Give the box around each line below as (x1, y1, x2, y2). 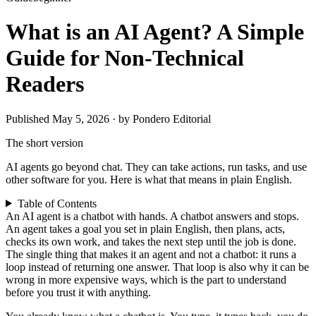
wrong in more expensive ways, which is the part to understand (6, 273, 286, 286)
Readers (6, 71, 84, 97)
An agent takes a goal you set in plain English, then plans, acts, (6, 222, 285, 235)
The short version (6, 136, 83, 149)
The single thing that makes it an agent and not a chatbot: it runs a (6, 248, 296, 260)
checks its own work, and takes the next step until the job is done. (6, 235, 296, 248)
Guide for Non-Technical (6, 45, 244, 71)
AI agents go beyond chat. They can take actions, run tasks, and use (6, 160, 307, 173)
